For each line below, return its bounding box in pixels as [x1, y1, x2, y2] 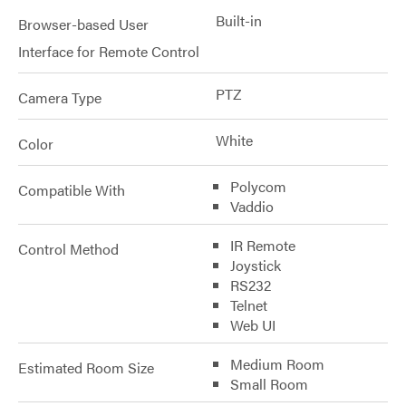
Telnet [230, 295, 267, 315]
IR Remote [230, 235, 295, 256]
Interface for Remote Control [18, 41, 199, 62]
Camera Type [18, 87, 101, 108]
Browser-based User [18, 14, 149, 34]
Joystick [230, 255, 281, 275]
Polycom [230, 176, 286, 197]
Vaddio [230, 196, 274, 217]
